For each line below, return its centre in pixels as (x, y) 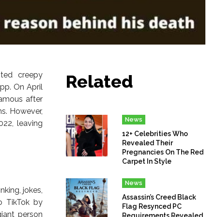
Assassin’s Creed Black (159, 197)
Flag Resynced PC (152, 206)
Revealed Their (148, 143)
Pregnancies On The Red (163, 152)
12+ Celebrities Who (155, 133)
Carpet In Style (147, 161)
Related (100, 81)
